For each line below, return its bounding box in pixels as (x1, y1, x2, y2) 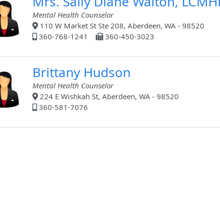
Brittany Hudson (32, 63, 131, 82)
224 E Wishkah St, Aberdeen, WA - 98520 (38, 91, 179, 102)
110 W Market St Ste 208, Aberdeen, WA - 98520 (38, 21, 204, 31)
